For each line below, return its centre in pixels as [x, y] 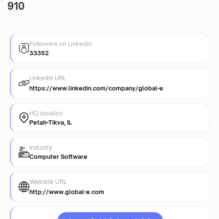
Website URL [48, 181]
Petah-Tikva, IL [51, 122]
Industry [41, 147]
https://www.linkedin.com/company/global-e [96, 88]
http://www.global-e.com [67, 192]
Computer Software [58, 156]
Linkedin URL [48, 78]
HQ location [46, 113]
